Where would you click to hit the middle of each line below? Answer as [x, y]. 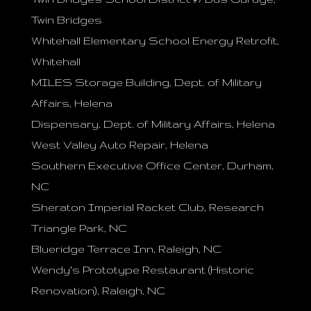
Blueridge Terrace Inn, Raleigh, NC [126, 249]
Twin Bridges [66, 20]
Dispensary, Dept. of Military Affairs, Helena [153, 124]
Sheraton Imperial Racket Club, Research [147, 207]
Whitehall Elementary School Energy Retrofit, [155, 41]
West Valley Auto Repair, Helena [119, 145]
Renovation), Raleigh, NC [98, 291]
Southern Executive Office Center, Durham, [152, 166]
